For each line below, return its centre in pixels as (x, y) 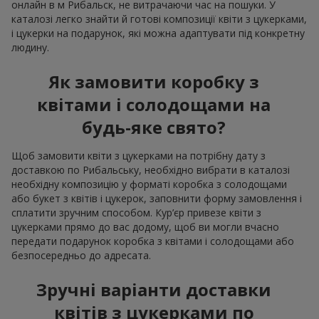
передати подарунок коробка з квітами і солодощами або (153, 241)
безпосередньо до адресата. (81, 256)
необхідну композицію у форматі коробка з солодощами (149, 184)
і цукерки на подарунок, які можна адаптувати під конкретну (158, 33)
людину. (30, 48)
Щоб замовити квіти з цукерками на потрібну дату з (138, 156)
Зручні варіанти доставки (154, 290)
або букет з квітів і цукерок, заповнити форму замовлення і (157, 199)
